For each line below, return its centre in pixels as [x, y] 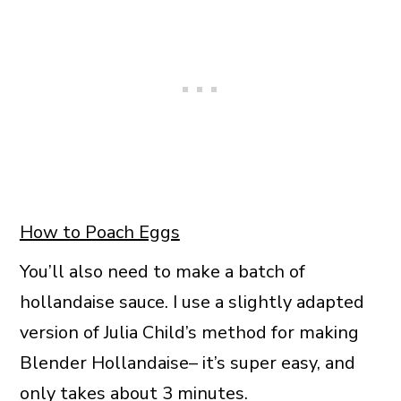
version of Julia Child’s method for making [189, 332]
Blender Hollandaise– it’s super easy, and [187, 363]
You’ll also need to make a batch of [162, 271]
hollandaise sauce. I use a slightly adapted [192, 302]
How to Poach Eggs [99, 232]
